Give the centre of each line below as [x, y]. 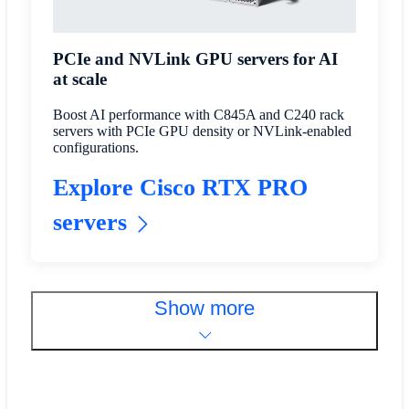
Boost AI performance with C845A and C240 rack [198, 115]
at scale [79, 79]
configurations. [95, 148]
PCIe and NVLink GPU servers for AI [195, 59]
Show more [204, 309]
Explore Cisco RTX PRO [180, 188]
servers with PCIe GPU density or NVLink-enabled [202, 131]
